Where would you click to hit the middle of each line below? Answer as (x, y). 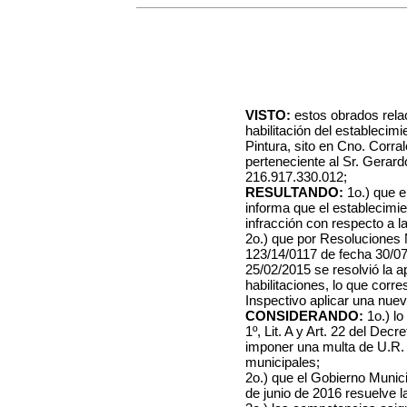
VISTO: (268, 115)
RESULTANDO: (294, 192)
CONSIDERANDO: (304, 316)
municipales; (283, 362)
